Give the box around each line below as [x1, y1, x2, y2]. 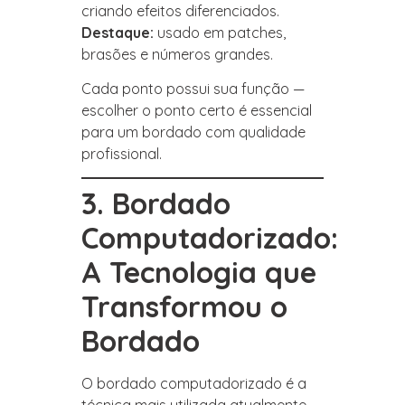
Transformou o [81, 288, 287, 325]
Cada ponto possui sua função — [81, 79, 305, 98]
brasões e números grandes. [81, 44, 273, 63]
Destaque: [81, 23, 154, 42]
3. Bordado [81, 185, 231, 222]
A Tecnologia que [81, 254, 316, 291]
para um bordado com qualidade [81, 122, 306, 141]
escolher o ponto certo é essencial [81, 100, 312, 119]
